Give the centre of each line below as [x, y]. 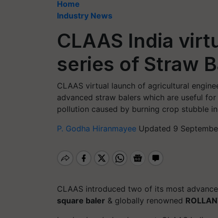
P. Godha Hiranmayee [98, 128]
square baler [81, 200]
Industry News [85, 16]
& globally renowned [145, 200]
